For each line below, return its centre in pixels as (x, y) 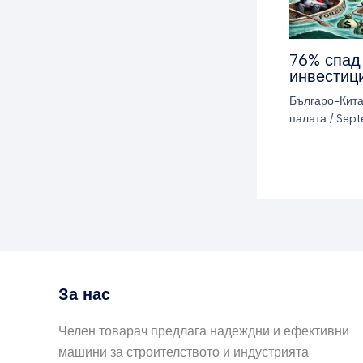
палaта (308, 118)
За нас (84, 294)
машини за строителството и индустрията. (185, 352)
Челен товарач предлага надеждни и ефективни (204, 331)
